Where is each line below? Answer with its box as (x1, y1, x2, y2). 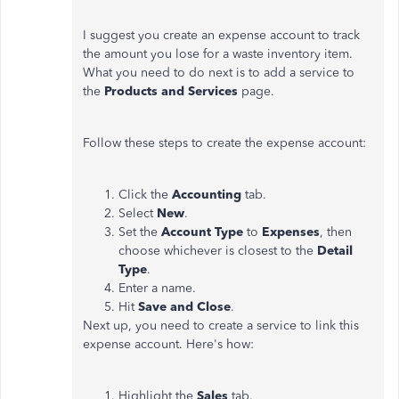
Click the (118, 187, 172, 202)
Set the (118, 224, 161, 240)
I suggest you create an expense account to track (83, 28, 360, 43)
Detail (317, 243, 353, 258)
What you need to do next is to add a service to (83, 65, 354, 80)
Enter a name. (118, 281, 196, 296)
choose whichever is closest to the (118, 243, 317, 258)
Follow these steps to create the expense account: (83, 135, 366, 151)
